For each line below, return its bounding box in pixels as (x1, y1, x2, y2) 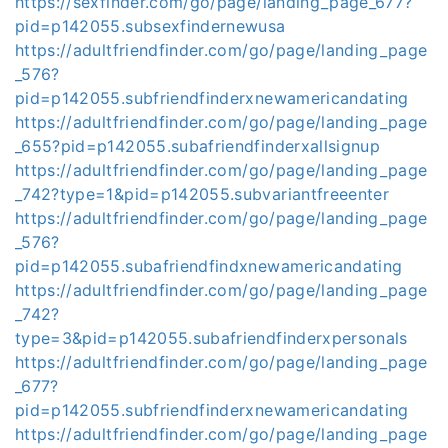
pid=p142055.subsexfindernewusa (15, 16, 286, 36)
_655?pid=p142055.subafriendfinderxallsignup (15, 136, 381, 156)
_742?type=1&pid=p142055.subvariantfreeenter (15, 184, 390, 204)
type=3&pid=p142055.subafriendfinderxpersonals (15, 328, 408, 348)
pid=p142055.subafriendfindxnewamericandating (15, 256, 403, 276)
